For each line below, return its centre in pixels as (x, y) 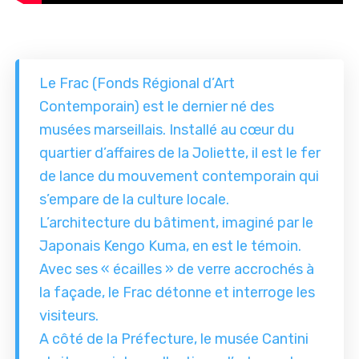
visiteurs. (69, 316)
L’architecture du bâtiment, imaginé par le (177, 223)
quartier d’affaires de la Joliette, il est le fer (180, 153)
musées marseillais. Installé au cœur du (167, 130)
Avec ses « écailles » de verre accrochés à (177, 270)
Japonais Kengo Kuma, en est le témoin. (171, 246)
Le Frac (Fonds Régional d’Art (137, 84)
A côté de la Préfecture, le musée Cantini (174, 339)
